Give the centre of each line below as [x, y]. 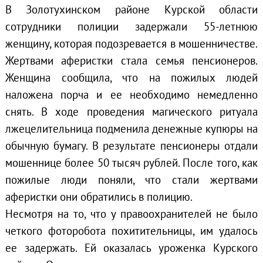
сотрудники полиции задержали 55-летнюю [131, 26]
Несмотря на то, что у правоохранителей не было [131, 213]
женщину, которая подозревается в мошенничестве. [131, 43]
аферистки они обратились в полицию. [99, 196]
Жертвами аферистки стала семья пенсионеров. [131, 60]
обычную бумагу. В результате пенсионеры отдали [131, 145]
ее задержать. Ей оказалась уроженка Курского [131, 247]
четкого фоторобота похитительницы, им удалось [131, 230]
